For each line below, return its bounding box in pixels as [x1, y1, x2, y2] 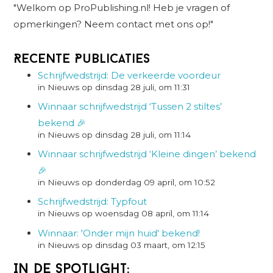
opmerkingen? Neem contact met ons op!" [13, 18, 214, 30]
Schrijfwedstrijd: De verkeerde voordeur [38, 69, 221, 81]
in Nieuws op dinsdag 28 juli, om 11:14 [38, 129, 191, 140]
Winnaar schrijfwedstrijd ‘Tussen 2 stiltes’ [38, 100, 222, 112]
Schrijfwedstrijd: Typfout [38, 196, 147, 208]
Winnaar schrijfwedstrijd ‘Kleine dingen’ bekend [38, 148, 257, 160]
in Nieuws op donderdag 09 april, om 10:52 [38, 177, 216, 188]
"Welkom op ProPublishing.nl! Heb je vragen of [13, 1, 230, 13]
